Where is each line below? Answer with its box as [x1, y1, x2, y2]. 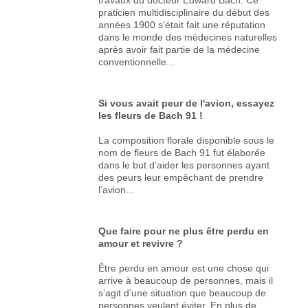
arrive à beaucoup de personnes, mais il [98, 274, 274, 286]
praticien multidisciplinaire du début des [98, 6, 270, 18]
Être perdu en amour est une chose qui [98, 262, 269, 274]
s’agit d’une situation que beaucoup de [98, 287, 267, 298]
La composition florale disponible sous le [98, 134, 275, 146]
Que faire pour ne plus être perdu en [98, 225, 269, 236]
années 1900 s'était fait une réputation [98, 19, 266, 30]
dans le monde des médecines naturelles [98, 31, 278, 43]
